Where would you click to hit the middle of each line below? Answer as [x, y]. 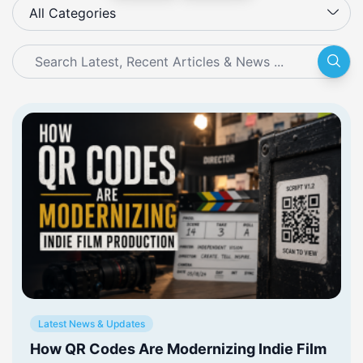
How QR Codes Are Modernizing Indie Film [178, 348]
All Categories [73, 13]
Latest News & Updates [92, 323]
